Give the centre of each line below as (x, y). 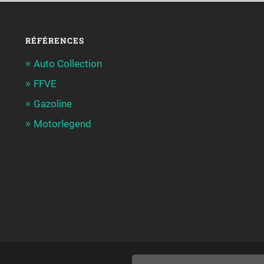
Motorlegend (62, 124)
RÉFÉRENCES (55, 41)
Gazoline (52, 104)
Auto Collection (67, 64)
